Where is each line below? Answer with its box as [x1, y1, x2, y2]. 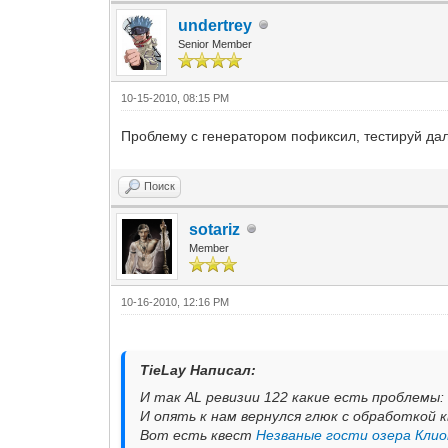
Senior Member [178, 37, 253, 50]
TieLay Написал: [140, 361, 257, 378]
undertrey [178, 16, 253, 34]
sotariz [189, 220, 241, 238]
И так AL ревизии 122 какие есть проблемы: [140, 388, 445, 405]
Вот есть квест [140, 426, 257, 443]
